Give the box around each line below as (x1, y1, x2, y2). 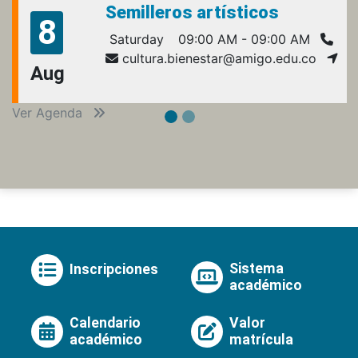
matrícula (229, 331, 293, 348)
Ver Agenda (12, 104, 86, 121)
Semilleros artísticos (105, 2, 279, 22)
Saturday (105, 30, 164, 47)
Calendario (70, 314, 141, 331)
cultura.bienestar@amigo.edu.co (118, 50, 316, 66)
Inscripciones (70, 261, 158, 278)
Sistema (229, 260, 284, 276)
